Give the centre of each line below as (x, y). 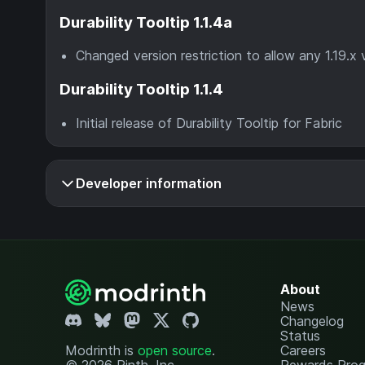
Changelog (312, 321)
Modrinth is (101, 350)
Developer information (149, 183)
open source (175, 350)
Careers (303, 350)
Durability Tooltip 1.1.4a (146, 22)
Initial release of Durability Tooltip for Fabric (209, 123)
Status (300, 335)
